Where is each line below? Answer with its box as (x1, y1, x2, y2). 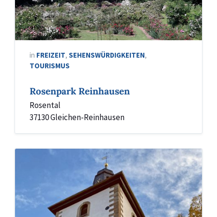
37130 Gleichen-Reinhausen (30, 112, 124, 123)
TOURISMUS (30, 61, 70, 70)
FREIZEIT (36, 50, 65, 60)
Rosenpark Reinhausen (30, 85, 130, 97)
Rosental (30, 100, 61, 110)
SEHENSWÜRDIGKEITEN (69, 50, 145, 60)
